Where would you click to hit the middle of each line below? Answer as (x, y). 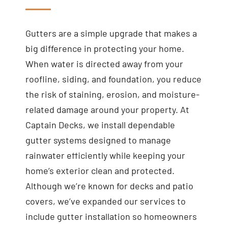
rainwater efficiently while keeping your (105, 155)
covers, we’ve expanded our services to (105, 201)
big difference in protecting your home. (105, 49)
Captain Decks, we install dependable (100, 125)
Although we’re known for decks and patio (109, 186)
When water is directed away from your (104, 64)
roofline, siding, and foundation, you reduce (113, 79)
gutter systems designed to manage (98, 140)
